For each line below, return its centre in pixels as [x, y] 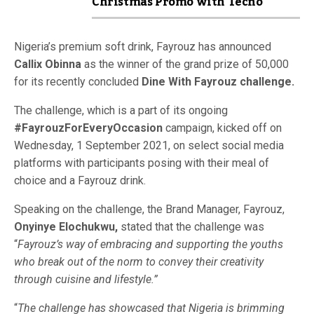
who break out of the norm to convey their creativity [139, 262]
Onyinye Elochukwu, [66, 227]
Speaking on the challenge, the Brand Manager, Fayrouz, [149, 209]
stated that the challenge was [191, 227]
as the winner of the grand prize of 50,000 [185, 64]
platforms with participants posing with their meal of [142, 163]
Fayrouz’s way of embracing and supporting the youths [150, 244]
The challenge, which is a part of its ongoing [121, 110]
